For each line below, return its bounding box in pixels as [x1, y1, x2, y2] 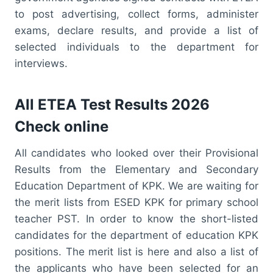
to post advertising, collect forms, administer [15, 7, 258, 20]
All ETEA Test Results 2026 [15, 95, 210, 113]
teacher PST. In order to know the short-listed [15, 212, 258, 225]
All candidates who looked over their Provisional [15, 146, 258, 159]
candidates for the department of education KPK [15, 229, 258, 241]
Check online [15, 117, 108, 135]
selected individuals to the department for [15, 40, 258, 53]
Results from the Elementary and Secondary [15, 163, 258, 175]
